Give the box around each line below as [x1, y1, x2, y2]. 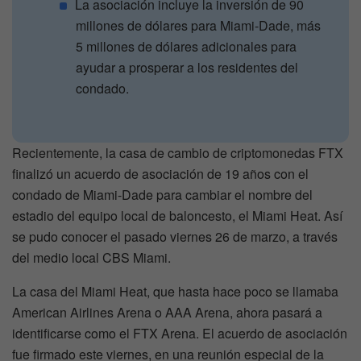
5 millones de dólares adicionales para [76, 37, 297, 56]
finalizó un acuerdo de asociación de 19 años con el [12, 164, 309, 184]
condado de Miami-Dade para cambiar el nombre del [12, 185, 313, 205]
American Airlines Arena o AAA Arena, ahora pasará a [12, 303, 322, 322]
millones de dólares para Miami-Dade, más [76, 16, 322, 35]
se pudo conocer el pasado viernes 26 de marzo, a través [12, 227, 338, 247]
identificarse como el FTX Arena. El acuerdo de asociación [12, 324, 347, 343]
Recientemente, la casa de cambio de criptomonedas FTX [12, 143, 343, 163]
